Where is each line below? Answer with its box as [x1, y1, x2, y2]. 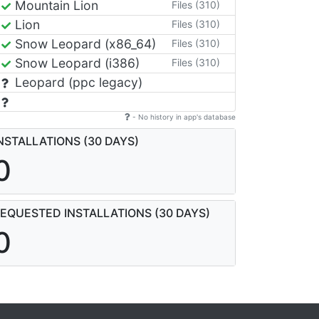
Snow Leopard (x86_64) [11, 36, 156, 51]
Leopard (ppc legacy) [11, 75, 142, 90]
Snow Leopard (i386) [11, 56, 140, 70]
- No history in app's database [130, 113, 236, 121]
